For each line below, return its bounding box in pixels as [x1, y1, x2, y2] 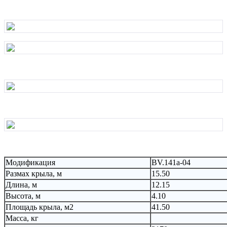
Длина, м [6, 180, 37, 189]
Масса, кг [6, 213, 39, 222]
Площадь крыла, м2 [6, 202, 73, 211]
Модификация [6, 158, 55, 167]
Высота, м [6, 191, 41, 200]
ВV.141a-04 [152, 158, 191, 167]
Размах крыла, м [6, 169, 62, 178]
